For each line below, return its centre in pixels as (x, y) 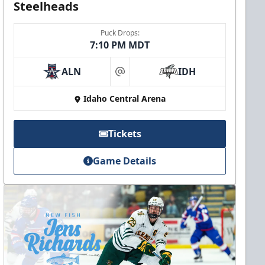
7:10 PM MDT (120, 45)
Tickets (125, 134)
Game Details (125, 161)
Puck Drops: (120, 33)
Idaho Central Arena (125, 99)
